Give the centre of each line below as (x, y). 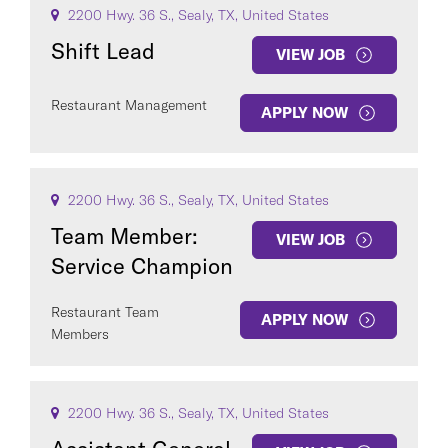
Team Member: (124, 236)
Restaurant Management (129, 105)
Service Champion (142, 266)
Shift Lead (103, 51)
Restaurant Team (105, 312)
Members (80, 334)
